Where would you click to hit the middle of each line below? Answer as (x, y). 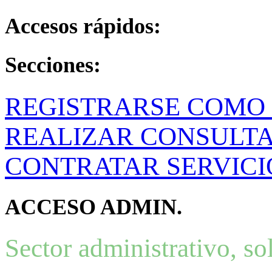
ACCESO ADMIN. (93, 207)
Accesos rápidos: (83, 26)
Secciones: (53, 65)
